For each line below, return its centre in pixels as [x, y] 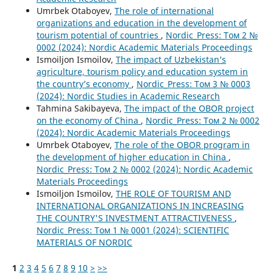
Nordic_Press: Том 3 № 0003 [193, 84]
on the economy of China [88, 121]
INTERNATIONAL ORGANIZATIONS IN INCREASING [140, 206]
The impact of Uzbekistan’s [171, 60]
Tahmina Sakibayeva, [80, 108]
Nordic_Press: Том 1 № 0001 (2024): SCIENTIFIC [133, 230]
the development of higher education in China [132, 157]
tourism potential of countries [98, 35]
